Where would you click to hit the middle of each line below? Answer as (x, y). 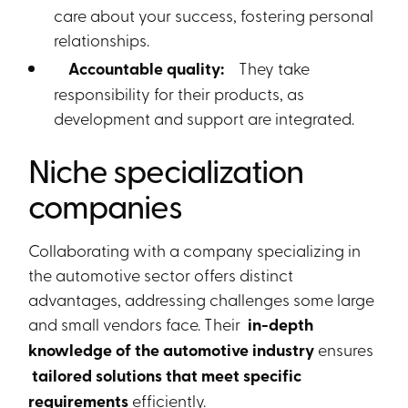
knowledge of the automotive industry (173, 350)
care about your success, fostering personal (214, 15)
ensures (346, 349)
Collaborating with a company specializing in (195, 250)
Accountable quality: (145, 68)
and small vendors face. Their (137, 323)
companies (106, 205)
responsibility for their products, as (179, 93)
